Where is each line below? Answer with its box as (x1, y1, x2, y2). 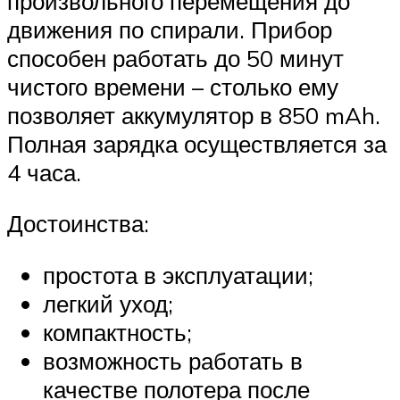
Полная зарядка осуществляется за (7, 129, 387, 158)
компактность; (43, 317, 192, 346)
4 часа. (7, 157, 81, 187)
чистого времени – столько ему (7, 71, 338, 101)
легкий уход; (43, 288, 173, 318)
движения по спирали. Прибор (7, 14, 332, 44)
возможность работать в (43, 346, 303, 375)
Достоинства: (7, 209, 149, 238)
